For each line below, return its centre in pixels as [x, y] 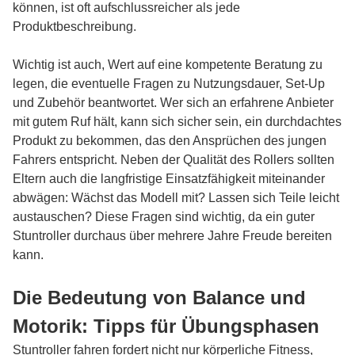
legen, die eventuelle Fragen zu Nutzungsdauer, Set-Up [169, 84]
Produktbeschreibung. [74, 27]
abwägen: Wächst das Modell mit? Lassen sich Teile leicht [176, 198]
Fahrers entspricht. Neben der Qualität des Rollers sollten [174, 160]
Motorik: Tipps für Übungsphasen [166, 326]
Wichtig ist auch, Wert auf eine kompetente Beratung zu [168, 65]
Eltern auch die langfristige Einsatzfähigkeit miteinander [169, 179]
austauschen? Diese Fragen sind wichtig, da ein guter [164, 217]
